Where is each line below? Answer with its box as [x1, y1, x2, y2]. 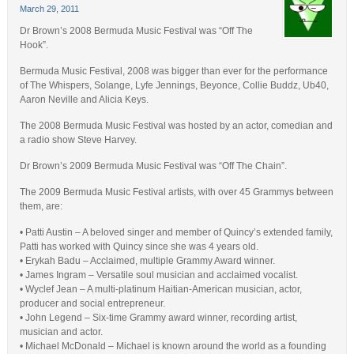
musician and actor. [19, 326, 103, 338]
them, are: [19, 201, 62, 213]
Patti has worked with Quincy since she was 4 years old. [19, 241, 258, 253]
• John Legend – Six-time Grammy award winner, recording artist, [19, 312, 297, 324]
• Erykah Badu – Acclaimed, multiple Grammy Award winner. [19, 255, 275, 267]
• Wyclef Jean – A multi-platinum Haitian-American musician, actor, [19, 284, 302, 296]
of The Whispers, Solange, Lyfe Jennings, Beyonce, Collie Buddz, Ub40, [19, 80, 329, 92]
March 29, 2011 [19, 4, 79, 14]
